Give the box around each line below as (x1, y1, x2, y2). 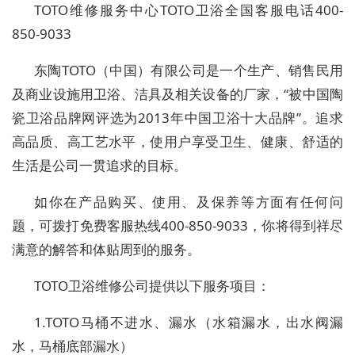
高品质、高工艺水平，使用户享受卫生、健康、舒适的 (12, 132, 343, 151)
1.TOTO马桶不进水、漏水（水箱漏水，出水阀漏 (34, 313, 343, 332)
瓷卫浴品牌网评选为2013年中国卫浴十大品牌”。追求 (12, 109, 343, 128)
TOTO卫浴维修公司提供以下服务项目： (34, 277, 270, 296)
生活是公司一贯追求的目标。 (12, 156, 187, 175)
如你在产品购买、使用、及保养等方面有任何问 (34, 193, 343, 212)
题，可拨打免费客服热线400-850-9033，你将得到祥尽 (12, 216, 343, 235)
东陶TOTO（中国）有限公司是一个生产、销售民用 (34, 61, 343, 80)
